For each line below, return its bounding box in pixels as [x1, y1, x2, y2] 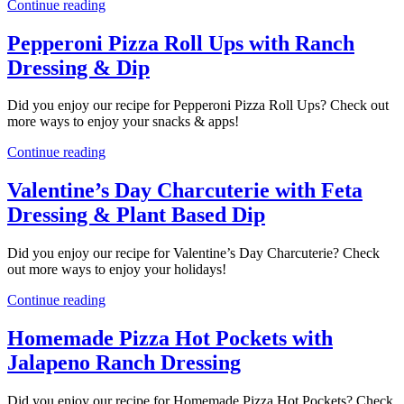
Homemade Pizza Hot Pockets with [7, 326, 333, 351]
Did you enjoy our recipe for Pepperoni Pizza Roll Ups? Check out [7, 97, 389, 114]
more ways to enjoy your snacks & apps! [7, 114, 239, 130]
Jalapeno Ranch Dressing [7, 351, 241, 375]
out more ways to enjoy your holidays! [7, 262, 226, 278]
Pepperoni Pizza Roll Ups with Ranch [7, 31, 354, 55]
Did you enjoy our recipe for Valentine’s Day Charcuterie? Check [7, 245, 380, 262]
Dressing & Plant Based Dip [7, 203, 265, 227]
